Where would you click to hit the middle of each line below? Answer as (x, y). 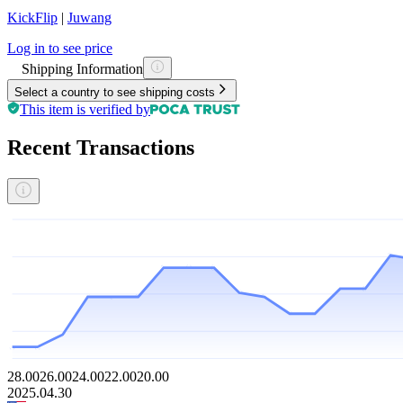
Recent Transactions (101, 147)
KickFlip (32, 17)
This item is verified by (85, 109)
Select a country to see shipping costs (115, 92)
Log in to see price (60, 48)
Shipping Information (82, 68)
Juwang (90, 17)
